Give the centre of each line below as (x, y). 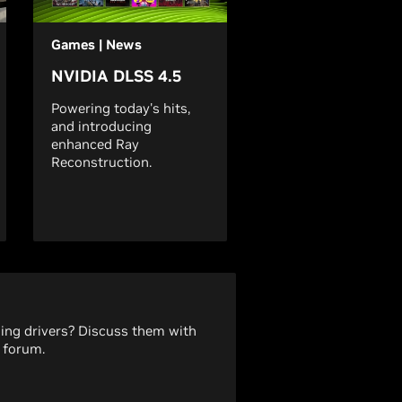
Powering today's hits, (121, 108)
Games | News (96, 44)
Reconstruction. (101, 162)
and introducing (101, 126)
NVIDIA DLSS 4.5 (116, 76)
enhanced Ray (95, 144)
